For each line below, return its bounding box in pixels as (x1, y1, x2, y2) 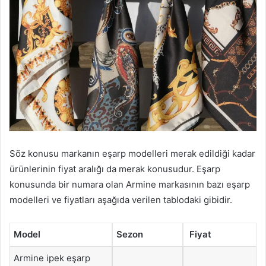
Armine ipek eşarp (14, 252, 90, 264)
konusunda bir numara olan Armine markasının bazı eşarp (9, 179, 250, 191)
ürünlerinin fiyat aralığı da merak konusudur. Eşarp (9, 163, 220, 175)
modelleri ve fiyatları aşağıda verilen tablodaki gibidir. (9, 194, 232, 206)
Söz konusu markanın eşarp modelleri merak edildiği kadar (9, 148, 255, 160)
